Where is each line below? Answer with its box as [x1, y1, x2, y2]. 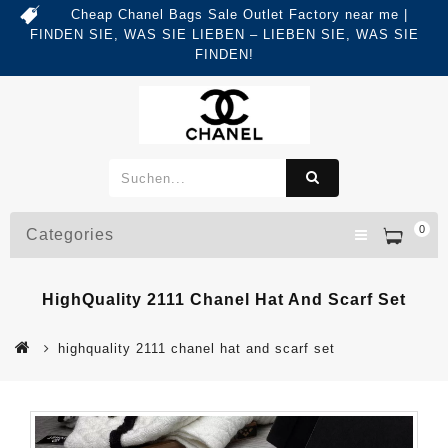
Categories [26, 226, 114, 244]
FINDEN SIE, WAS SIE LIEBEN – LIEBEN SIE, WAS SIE [29, 27, 419, 42]
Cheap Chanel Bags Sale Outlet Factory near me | [70, 7, 408, 22]
